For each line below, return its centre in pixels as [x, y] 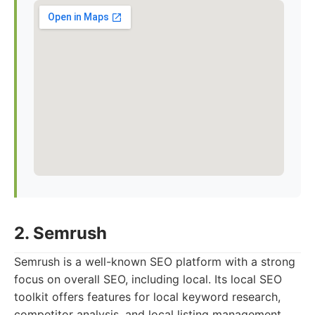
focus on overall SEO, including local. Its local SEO [148, 279]
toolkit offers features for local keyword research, [147, 297]
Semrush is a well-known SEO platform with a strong [155, 262]
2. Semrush [60, 233]
